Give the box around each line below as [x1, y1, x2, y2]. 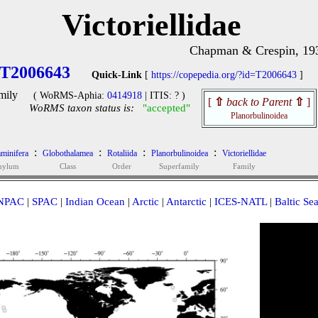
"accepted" [142, 102, 190, 114]
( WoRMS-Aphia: [33, 90, 107, 101]
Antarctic [165, 196, 207, 207]
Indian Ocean [65, 196, 125, 207]
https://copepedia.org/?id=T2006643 [151, 70, 297, 80]
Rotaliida [106, 148, 137, 158]
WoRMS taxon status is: [28, 102, 134, 114]
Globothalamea [42, 148, 93, 158]
